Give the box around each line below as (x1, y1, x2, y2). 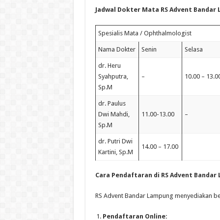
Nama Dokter (98, 45, 136, 53)
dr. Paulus (98, 99, 126, 107)
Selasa (184, 45, 203, 53)
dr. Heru (98, 61, 121, 69)
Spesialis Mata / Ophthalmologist (98, 29, 192, 37)
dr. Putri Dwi (98, 137, 133, 145)
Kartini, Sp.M (98, 148, 133, 156)
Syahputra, (98, 72, 128, 80)
